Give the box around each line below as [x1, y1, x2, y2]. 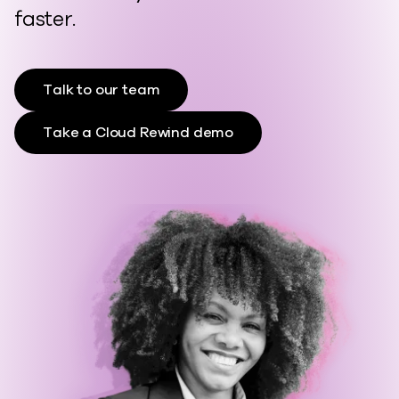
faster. [14, 4, 76, 33]
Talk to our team [43, 79, 160, 100]
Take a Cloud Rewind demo [43, 122, 234, 142]
